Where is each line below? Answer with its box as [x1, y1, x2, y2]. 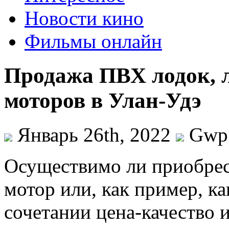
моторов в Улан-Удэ [4, 88, 201, 112]
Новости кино [25, 7, 144, 29]
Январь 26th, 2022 [12, 123, 176, 146]
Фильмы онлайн [25, 30, 162, 52]
